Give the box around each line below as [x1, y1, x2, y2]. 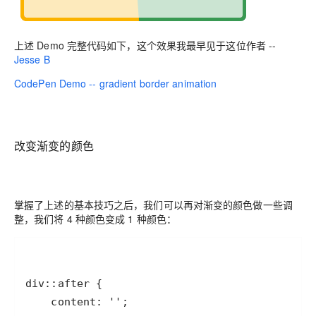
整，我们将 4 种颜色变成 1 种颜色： [14, 211, 177, 226]
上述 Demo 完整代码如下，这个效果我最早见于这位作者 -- [14, 37, 276, 52]
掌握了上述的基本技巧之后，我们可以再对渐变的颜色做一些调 [14, 197, 293, 212]
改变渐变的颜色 [14, 137, 94, 154]
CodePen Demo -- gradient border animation [14, 75, 217, 90]
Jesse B [14, 51, 50, 66]
